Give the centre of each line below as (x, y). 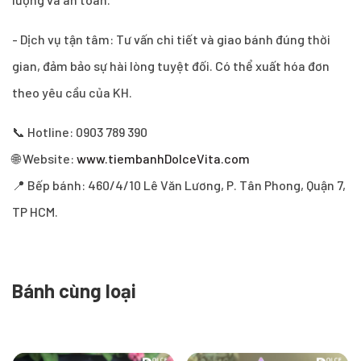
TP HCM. (35, 211)
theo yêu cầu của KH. (72, 92)
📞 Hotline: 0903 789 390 (80, 131)
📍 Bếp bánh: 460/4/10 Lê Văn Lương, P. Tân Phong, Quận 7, (179, 185)
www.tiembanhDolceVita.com (162, 158)
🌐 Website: (43, 158)
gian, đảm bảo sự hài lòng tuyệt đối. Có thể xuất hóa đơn (171, 65)
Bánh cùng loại (74, 290)
